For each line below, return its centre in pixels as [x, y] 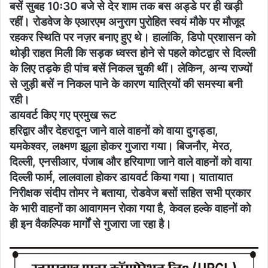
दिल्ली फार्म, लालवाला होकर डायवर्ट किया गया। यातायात [121, 177]
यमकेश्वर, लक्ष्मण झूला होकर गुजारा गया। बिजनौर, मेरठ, [121, 146]
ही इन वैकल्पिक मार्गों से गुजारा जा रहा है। [91, 224]
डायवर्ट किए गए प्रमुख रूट [63, 115]
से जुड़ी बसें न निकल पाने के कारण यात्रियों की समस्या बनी [126, 84]
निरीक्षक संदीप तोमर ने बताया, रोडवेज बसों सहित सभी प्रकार [130, 193]
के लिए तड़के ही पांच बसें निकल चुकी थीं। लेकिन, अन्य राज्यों [131, 68]
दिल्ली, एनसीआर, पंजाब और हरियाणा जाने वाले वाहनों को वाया [130, 162]
